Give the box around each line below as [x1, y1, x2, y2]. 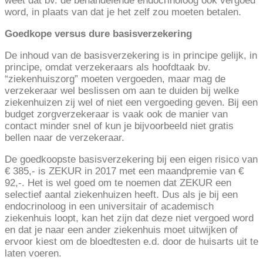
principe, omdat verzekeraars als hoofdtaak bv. [5, 62, 211, 73]
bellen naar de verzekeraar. [5, 132, 124, 144]
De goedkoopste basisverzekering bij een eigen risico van [5, 154, 258, 166]
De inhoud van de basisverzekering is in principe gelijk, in [5, 50, 257, 62]
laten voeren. [5, 248, 62, 259]
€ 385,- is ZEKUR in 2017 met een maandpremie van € [5, 166, 244, 177]
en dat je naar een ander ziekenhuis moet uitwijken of [5, 224, 238, 236]
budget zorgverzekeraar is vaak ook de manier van [5, 109, 228, 120]
